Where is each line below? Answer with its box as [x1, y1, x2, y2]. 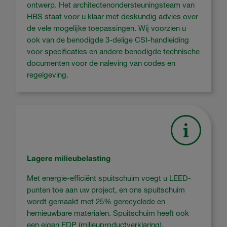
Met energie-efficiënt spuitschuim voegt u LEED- [27, 173, 192, 183]
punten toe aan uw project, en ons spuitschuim [27, 185, 185, 195]
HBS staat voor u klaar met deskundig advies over [27, 11, 199, 21]
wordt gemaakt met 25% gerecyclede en [27, 197, 166, 207]
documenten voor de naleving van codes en [27, 58, 176, 68]
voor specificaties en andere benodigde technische [27, 46, 200, 56]
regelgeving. [27, 69, 69, 80]
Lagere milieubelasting [27, 154, 111, 164]
